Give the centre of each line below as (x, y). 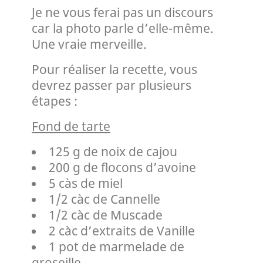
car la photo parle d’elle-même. (123, 28)
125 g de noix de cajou (113, 151)
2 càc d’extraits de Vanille (122, 230)
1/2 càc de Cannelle (104, 199)
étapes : (55, 101)
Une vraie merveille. (89, 44)
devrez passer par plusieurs (112, 85)
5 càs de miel (85, 183)
